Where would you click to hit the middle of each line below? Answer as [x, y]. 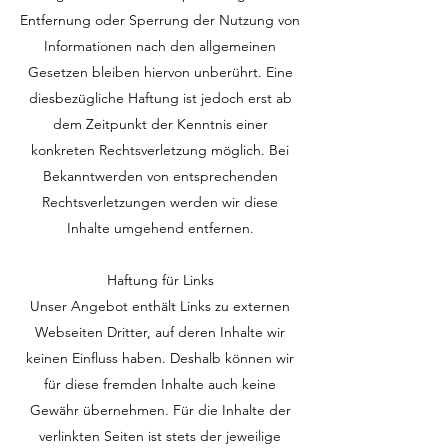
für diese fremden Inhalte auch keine [160, 384]
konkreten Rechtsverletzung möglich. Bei [160, 150]
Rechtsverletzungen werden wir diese [160, 202]
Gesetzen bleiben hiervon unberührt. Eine [160, 72]
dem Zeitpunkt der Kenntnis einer [160, 124]
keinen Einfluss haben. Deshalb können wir [160, 358]
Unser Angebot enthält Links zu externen [160, 306]
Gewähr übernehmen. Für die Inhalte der [160, 410]
